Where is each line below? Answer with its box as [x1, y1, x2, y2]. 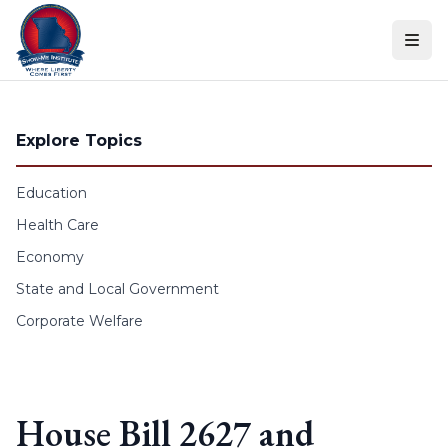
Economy [16, 248, 84, 266]
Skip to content [7, 10, 131, 29]
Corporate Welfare [16, 312, 143, 330]
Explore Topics [16, 131, 142, 150]
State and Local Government [16, 280, 219, 298]
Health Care [16, 216, 99, 234]
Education [16, 184, 87, 202]
